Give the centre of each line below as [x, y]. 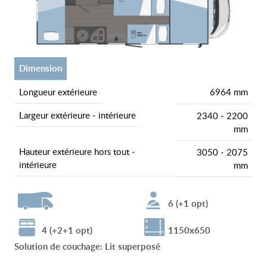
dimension [44, 68]
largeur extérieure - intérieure [80, 115]
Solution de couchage [60, 246]
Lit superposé [133, 246]
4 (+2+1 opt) [67, 230]
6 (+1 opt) [188, 203]
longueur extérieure [60, 91]
